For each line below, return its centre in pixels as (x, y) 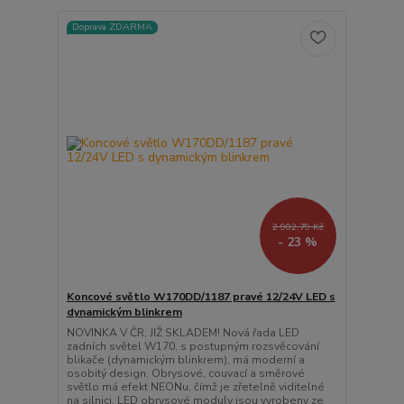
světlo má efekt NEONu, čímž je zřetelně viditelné (195, 387)
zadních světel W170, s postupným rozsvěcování (193, 347)
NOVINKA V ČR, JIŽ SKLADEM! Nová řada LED (183, 333)
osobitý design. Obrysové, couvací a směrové (185, 374)
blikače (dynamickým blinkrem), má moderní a (185, 360)
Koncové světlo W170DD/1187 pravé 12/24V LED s (201, 297)
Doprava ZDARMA (112, 27)
